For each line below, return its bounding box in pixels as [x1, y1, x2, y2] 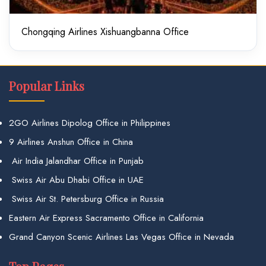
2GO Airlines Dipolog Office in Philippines [9, 116, 170, 129]
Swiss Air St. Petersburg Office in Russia [9, 192, 164, 205]
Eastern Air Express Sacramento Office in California [9, 211, 204, 224]
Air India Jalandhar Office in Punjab [9, 154, 144, 167]
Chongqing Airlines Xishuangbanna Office [21, 25, 189, 39]
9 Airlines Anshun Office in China [9, 135, 133, 148]
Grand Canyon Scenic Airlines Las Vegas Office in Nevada [9, 230, 234, 243]
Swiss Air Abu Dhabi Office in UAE [9, 173, 144, 186]
